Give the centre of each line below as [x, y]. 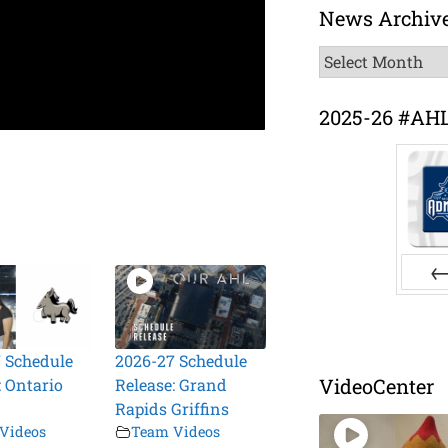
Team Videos [176, 432]
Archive [348, 80]
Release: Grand [171, 385]
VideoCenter [377, 386]
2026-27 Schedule [181, 361]
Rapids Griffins [172, 409]
